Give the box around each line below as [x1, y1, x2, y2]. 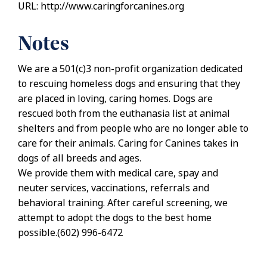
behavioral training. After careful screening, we [18, 196, 228, 210]
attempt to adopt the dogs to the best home [18, 211, 212, 225]
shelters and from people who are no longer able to [18, 122, 249, 135]
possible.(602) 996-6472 [18, 226, 123, 240]
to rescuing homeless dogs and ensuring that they [18, 77, 240, 91]
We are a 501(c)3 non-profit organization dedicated [18, 62, 243, 76]
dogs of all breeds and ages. [18, 151, 141, 165]
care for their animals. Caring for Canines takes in [18, 136, 238, 150]
